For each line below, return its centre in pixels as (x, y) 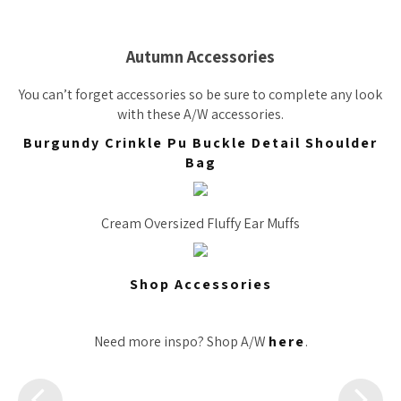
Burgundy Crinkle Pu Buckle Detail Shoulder (200, 143)
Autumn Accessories (200, 57)
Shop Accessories (200, 285)
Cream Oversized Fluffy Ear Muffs (200, 224)
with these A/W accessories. (200, 115)
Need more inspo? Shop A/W (181, 342)
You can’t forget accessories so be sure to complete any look (200, 95)
